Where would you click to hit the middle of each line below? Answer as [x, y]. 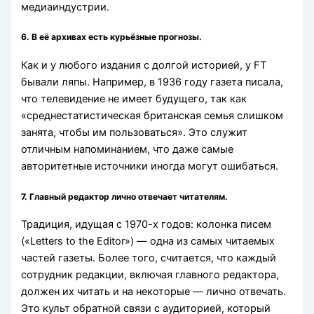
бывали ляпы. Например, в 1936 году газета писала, [152, 82]
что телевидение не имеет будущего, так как [134, 98]
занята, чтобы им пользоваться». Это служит [135, 132]
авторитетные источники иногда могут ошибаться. [150, 166]
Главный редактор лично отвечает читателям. [129, 196]
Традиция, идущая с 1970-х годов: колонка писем [146, 224]
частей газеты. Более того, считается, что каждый [149, 258]
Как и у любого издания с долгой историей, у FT [144, 65]
